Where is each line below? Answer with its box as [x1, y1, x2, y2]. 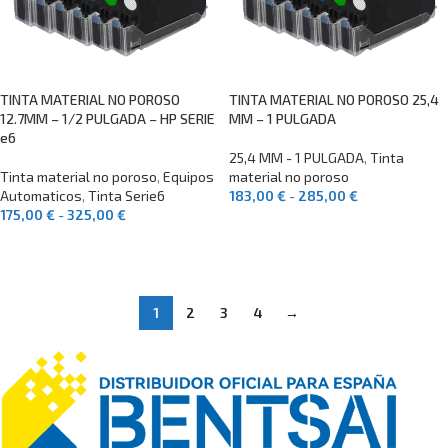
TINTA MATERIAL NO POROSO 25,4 [229, 91, 439, 108]
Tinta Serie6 [88, 187, 165, 204]
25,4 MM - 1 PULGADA [229, 149, 364, 166]
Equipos [163, 168, 214, 185]
